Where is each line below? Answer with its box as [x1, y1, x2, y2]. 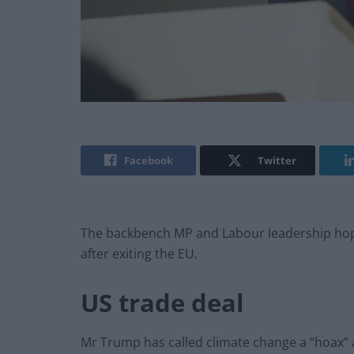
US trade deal [81, 286, 243, 320]
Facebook [123, 153, 173, 168]
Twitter [257, 153, 296, 168]
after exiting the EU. [81, 245, 198, 263]
